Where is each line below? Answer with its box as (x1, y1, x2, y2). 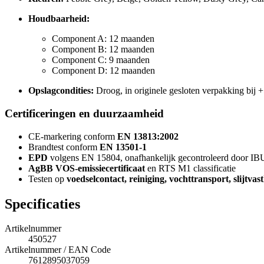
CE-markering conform (28, 131, 117, 141)
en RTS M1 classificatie (145, 163, 236, 173)
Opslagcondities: (28, 85, 94, 96)
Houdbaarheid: (28, 14, 90, 24)
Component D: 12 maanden (52, 65, 155, 76)
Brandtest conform (28, 141, 100, 152)
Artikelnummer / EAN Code (5, 245, 111, 255)
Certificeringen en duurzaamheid (5, 107, 164, 120)
